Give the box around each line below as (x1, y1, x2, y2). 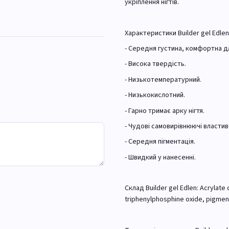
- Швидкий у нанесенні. (125, 152, 196, 163)
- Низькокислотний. (125, 90, 185, 101)
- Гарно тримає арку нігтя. (125, 105, 204, 116)
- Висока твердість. (125, 59, 186, 70)
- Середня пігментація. (125, 136, 195, 147)
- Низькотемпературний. (125, 74, 201, 85)
